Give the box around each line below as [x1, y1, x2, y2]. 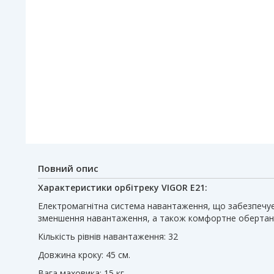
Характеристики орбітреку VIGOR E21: [38, 182, 207, 193]
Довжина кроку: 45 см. [38, 249, 130, 261]
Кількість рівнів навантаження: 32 [38, 231, 178, 242]
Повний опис [38, 162, 98, 174]
